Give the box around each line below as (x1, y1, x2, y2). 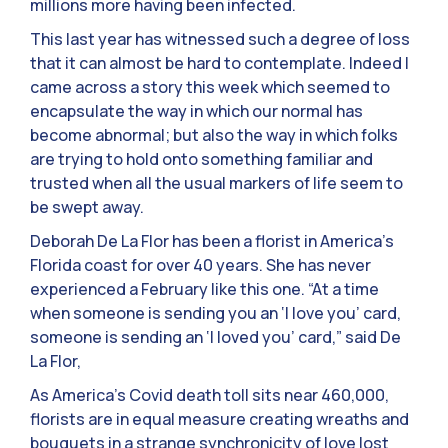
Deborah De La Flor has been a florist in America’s (30, 229, 394, 252)
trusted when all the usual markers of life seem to (30, 171, 403, 194)
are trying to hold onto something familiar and (30, 147, 373, 170)
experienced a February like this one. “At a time (30, 277, 379, 300)
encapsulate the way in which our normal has (30, 99, 363, 122)
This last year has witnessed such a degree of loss (30, 27, 410, 50)
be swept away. (30, 195, 144, 218)
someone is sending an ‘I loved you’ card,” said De (30, 325, 401, 348)
